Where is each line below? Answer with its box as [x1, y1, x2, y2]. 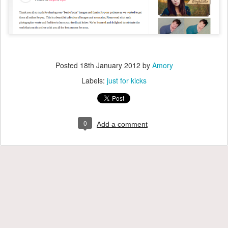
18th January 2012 [79, 60, 140, 71]
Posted [55, 60, 80, 71]
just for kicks [107, 75, 147, 86]
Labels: [81, 75, 107, 86]
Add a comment [97, 120, 148, 129]
